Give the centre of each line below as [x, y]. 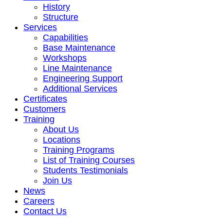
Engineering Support [83, 78]
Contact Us [45, 211]
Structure [61, 17]
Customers [45, 109]
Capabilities [65, 37]
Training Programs [79, 150]
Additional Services [80, 88]
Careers [39, 201]
